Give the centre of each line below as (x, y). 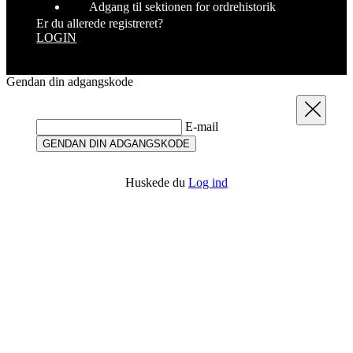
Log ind (208, 115)
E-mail (202, 59)
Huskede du (157, 115)
